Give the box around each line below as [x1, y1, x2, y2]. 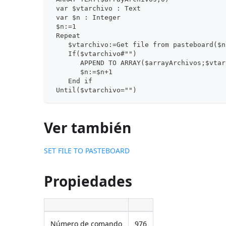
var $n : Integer [52, 13, 121, 21]
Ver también [44, 118, 132, 137]
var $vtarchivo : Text [52, 4, 141, 12]
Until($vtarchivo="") [52, 86, 137, 94]
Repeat [52, 31, 81, 39]
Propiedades [44, 171, 133, 191]
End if [52, 77, 93, 85]
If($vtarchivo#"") [52, 49, 137, 58]
